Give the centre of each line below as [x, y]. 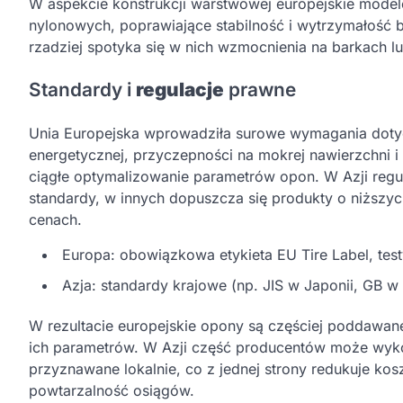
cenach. [55, 220]
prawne [260, 90]
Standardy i [82, 90]
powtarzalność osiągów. [112, 391]
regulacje [180, 90]
